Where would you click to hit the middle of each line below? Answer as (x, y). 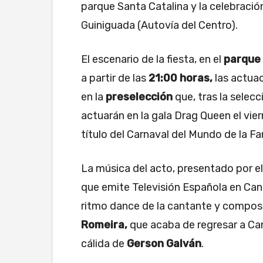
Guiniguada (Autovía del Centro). (159, 26)
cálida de (104, 244)
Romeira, (105, 225)
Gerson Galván (164, 244)
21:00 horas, (181, 78)
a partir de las (115, 78)
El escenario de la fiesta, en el (152, 60)
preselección (139, 97)
